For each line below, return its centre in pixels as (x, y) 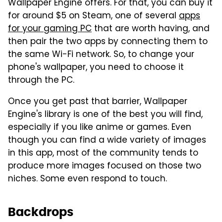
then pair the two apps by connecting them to (108, 42)
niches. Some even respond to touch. (87, 180)
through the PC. (41, 81)
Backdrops (41, 212)
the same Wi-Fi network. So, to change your (101, 55)
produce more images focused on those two (105, 167)
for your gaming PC (50, 29)
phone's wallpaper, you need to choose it (96, 68)
